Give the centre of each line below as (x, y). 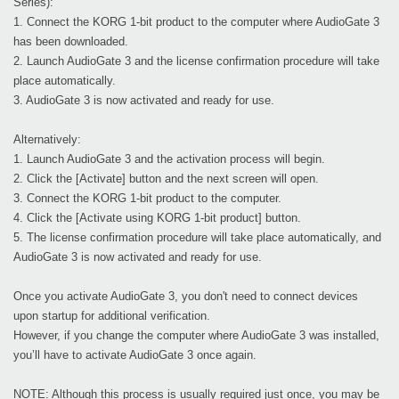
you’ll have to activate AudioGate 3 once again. (135, 355)
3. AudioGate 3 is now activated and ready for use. (144, 101)
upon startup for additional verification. (112, 316)
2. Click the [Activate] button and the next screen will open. (166, 179)
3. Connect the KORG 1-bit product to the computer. (147, 199)
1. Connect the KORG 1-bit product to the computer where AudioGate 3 (196, 22)
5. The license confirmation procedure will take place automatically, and (197, 238)
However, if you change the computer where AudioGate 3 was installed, (196, 336)
